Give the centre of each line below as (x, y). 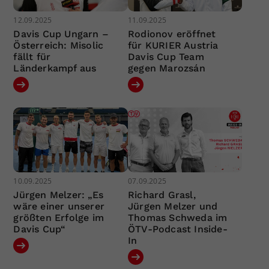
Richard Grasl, (162, 195)
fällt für (32, 57)
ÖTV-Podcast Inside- (177, 229)
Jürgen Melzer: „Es (59, 195)
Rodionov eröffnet (172, 34)
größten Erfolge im (59, 217)
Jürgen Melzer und (173, 206)
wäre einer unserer (59, 206)
